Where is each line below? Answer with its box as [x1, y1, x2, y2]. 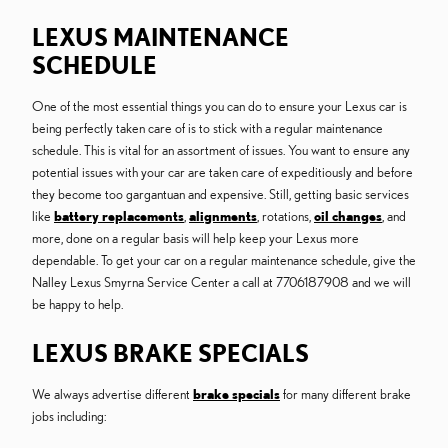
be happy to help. [32, 296, 123, 313]
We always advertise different [32, 386, 193, 403]
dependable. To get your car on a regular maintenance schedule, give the [32, 252, 416, 269]
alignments [189, 208, 257, 225]
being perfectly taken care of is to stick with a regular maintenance [32, 120, 383, 137]
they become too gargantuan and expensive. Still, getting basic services [32, 186, 409, 203]
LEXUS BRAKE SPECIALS [32, 339, 309, 368]
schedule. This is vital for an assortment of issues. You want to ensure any [32, 142, 410, 159]
